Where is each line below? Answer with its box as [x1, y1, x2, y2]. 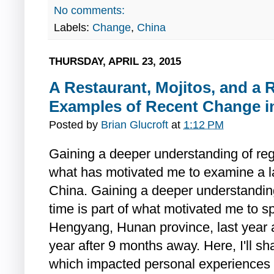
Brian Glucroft [101, 118, 168, 131]
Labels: [54, 21, 92, 34]
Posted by [49, 118, 101, 131]
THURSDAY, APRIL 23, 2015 [49, 54, 181, 67]
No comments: [54, 4, 125, 17]
